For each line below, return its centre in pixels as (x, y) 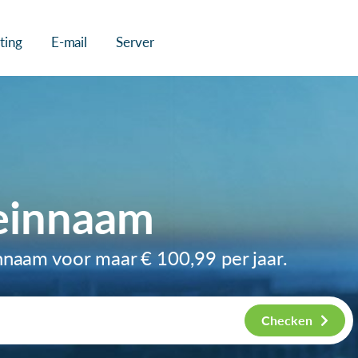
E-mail (69, 42)
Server (135, 42)
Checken (286, 320)
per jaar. (252, 257)
